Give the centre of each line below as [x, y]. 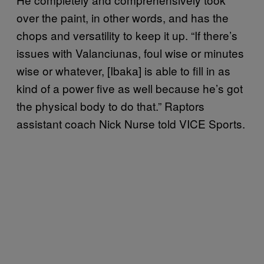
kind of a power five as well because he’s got [130, 88]
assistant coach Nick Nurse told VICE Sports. [131, 123]
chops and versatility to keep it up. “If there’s [127, 35]
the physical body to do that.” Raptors [110, 105]
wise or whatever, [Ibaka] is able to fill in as [123, 70]
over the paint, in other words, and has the [123, 17]
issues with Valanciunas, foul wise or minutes [130, 52]
